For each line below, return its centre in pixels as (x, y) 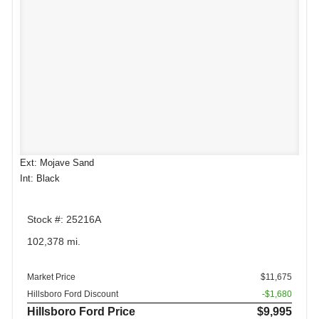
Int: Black (40, 179)
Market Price (51, 277)
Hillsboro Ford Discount (73, 294)
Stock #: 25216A (64, 219)
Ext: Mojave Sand (57, 163)
